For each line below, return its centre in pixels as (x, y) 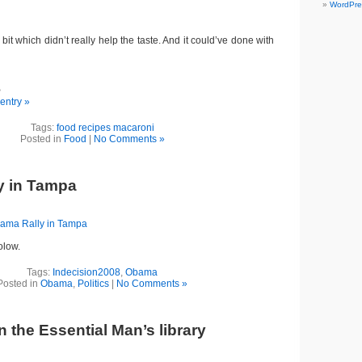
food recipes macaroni (105, 128)
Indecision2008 (86, 272)
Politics (93, 284)
